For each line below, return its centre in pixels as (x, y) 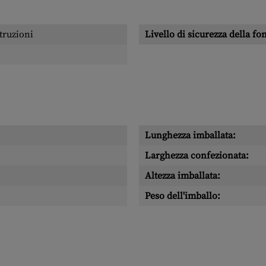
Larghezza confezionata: (197, 156)
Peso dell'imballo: (183, 196)
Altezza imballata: (183, 176)
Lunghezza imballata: (190, 135)
